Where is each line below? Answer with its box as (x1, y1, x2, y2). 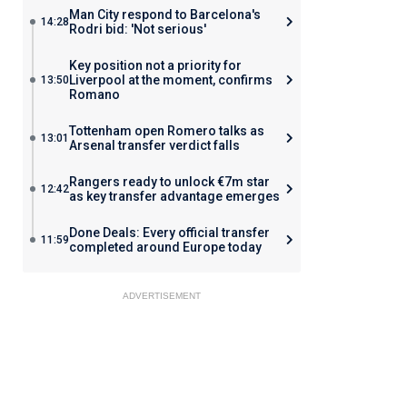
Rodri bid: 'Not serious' (68, 22, 206, 36)
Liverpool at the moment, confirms (68, 73, 273, 87)
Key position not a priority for (68, 58, 242, 73)
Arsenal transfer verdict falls (68, 138, 240, 153)
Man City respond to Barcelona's (68, 7, 261, 22)
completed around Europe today (68, 240, 262, 254)
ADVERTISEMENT (122, 291, 201, 301)
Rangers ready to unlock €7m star (68, 174, 270, 189)
